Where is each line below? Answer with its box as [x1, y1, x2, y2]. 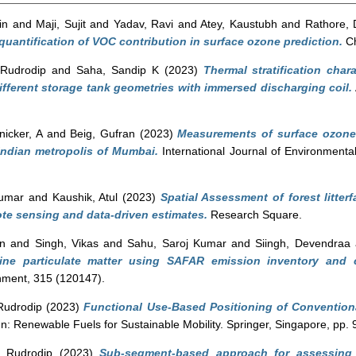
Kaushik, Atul [52, 191, 118, 203]
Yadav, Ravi [113, 17, 173, 30]
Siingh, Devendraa [255, 237, 350, 250]
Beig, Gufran [70, 127, 136, 140]
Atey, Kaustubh [200, 17, 277, 30]
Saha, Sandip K [76, 64, 159, 76]
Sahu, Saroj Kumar [127, 237, 226, 250]
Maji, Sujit [36, 17, 86, 30]
